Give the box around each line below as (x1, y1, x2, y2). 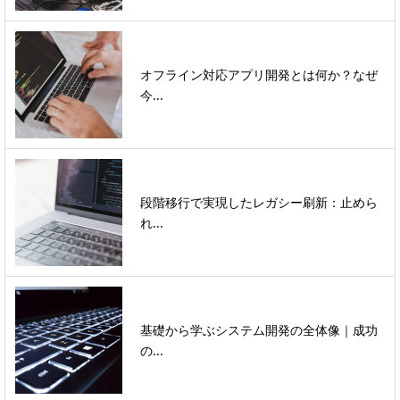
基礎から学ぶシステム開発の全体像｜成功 (140, 321, 378, 339)
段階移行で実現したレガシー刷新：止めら (140, 194, 378, 212)
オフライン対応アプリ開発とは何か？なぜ (140, 66, 378, 84)
